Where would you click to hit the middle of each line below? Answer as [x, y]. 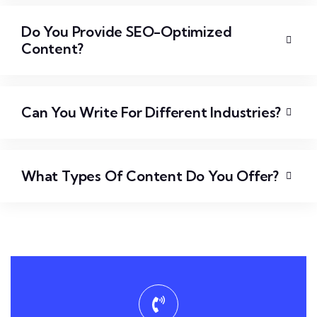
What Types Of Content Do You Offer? [150, 176]
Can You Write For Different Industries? [151, 113]
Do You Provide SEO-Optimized [127, 32]
